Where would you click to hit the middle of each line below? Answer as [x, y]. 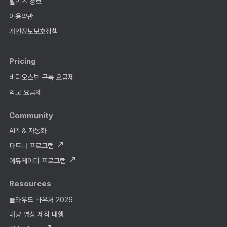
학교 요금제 [25, 92]
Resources [30, 184]
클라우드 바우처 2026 [41, 199]
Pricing [23, 61]
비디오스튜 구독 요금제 [41, 77]
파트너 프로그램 [32, 146]
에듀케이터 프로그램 [38, 161]
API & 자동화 [28, 131]
